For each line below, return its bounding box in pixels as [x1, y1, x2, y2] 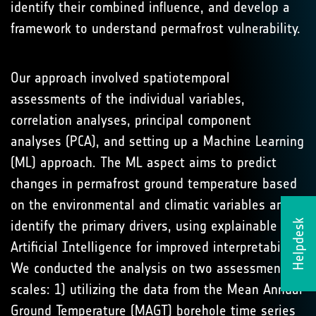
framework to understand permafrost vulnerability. [11, 20, 300, 37]
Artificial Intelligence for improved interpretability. [11, 238, 301, 255]
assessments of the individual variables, [11, 90, 245, 107]
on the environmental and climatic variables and [11, 196, 291, 213]
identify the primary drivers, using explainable [11, 217, 277, 234]
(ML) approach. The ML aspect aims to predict [11, 154, 276, 171]
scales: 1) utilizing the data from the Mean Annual [11, 281, 303, 298]
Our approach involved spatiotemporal [11, 69, 230, 86]
